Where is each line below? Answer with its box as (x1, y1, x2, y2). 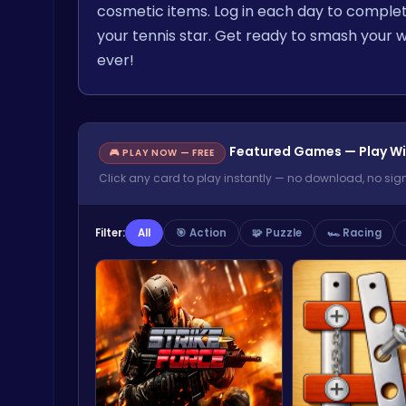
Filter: (95, 226, 125, 240)
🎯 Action (176, 226, 227, 240)
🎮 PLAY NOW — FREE (110, 146, 215, 159)
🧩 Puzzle (252, 226, 302, 240)
